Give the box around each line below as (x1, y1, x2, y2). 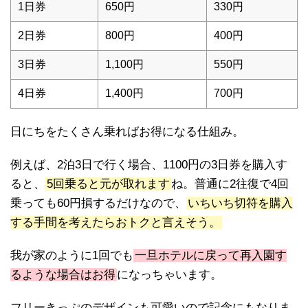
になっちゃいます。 (117, 268, 222, 282)
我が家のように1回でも (10, 249, 133, 263)
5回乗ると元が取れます (47, 177, 170, 191)
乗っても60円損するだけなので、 (10, 197, 186, 210)
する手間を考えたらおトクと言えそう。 (10, 216, 221, 230)
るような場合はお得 (10, 268, 115, 282)
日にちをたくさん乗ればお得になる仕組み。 (10, 125, 244, 139)
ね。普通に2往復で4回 (171, 177, 289, 191)
